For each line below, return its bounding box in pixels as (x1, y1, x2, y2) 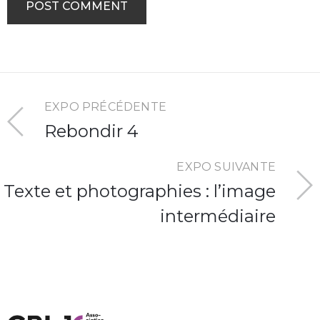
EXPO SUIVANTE (176, 159, 276, 174)
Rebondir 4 (44, 120, 139, 141)
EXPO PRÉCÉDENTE (44, 99, 166, 114)
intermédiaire (160, 205, 276, 226)
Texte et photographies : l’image (4, 180, 276, 201)
